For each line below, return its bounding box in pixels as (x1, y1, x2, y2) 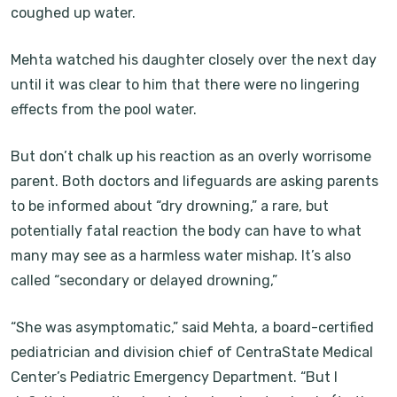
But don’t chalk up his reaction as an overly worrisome (11, 148, 371, 165)
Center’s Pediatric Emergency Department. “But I (11, 369, 338, 385)
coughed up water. (11, 4, 136, 21)
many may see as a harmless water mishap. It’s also (11, 247, 351, 264)
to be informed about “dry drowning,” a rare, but (11, 198, 329, 214)
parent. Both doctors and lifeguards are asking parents (11, 173, 378, 190)
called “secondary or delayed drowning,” (11, 272, 277, 289)
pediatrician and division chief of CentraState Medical (11, 344, 373, 361)
